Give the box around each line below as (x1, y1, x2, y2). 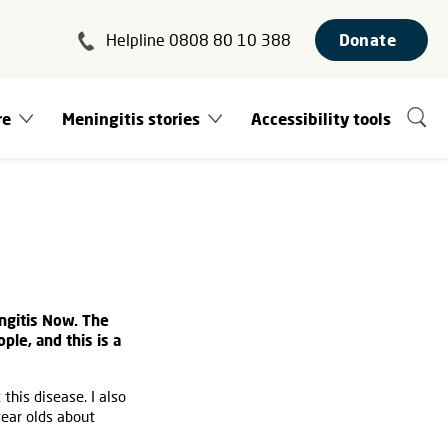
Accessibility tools (251, 108, 391, 128)
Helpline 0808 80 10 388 (105, 29, 291, 49)
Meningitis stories (62, 108, 200, 128)
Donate (338, 29, 396, 49)
